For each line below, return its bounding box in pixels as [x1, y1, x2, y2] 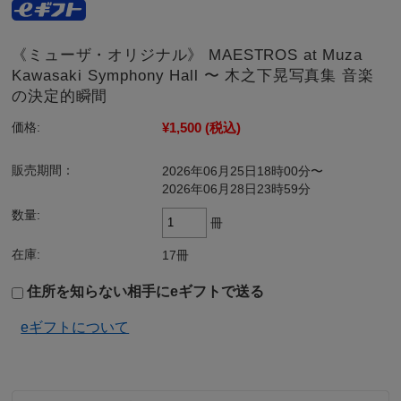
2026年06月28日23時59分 [162, 182, 311, 196]
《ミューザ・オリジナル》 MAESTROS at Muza [12, 46, 363, 64]
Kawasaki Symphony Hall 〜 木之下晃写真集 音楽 [12, 66, 374, 84]
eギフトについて [21, 319, 130, 335]
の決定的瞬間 [12, 87, 108, 105]
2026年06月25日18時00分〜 [162, 164, 324, 178]
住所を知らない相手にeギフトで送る [23, 283, 265, 299]
